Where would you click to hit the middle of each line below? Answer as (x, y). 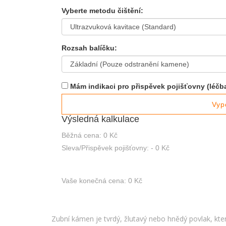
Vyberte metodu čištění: (102, 10)
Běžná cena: (81, 135)
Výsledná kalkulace (100, 119)
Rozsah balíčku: (89, 48)
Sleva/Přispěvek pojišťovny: (105, 148)
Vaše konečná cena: (94, 181)
